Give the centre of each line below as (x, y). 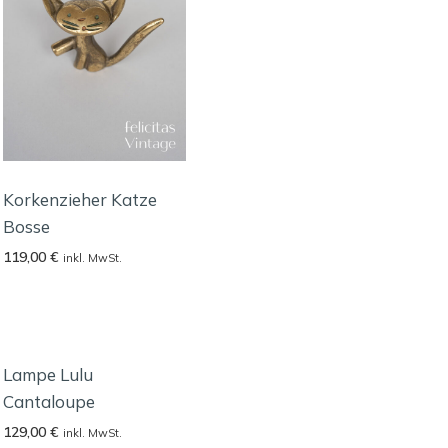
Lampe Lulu (48, 374)
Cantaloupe (49, 401)
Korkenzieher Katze (80, 199)
